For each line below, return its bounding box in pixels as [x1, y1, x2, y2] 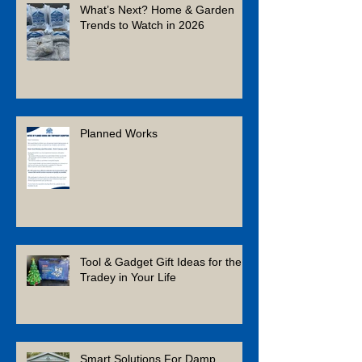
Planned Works [80, 126, 158, 140]
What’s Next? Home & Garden [80, 2, 234, 16]
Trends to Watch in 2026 [80, 18, 204, 32]
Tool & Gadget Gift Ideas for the [80, 255, 242, 268]
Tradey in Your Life [80, 270, 176, 284]
